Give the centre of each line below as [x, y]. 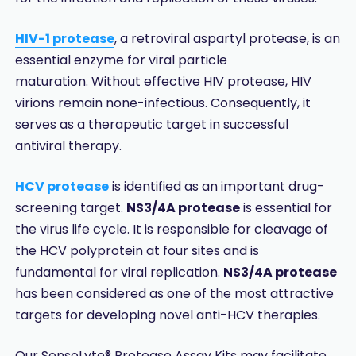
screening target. [70, 208]
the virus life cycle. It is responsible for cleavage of [171, 230]
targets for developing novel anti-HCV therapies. [167, 315]
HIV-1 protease [64, 39]
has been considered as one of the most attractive [174, 294]
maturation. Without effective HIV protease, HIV [163, 82]
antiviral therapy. [70, 146]
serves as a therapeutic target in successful [151, 125]
